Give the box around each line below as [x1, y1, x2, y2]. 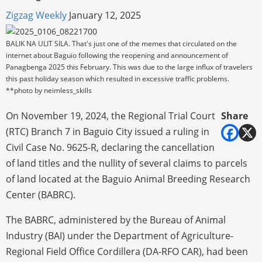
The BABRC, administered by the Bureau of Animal [6, 213, 226, 226]
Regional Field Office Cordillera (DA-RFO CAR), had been [6, 244, 248, 258]
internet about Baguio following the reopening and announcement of [6, 50, 228, 60]
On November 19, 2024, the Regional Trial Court [6, 109, 215, 122]
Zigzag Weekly [6, 8, 69, 22]
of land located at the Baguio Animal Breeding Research [6, 172, 250, 185]
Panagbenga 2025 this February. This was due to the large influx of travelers [6, 61, 253, 72]
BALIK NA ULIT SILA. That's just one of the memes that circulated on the [6, 38, 237, 49]
